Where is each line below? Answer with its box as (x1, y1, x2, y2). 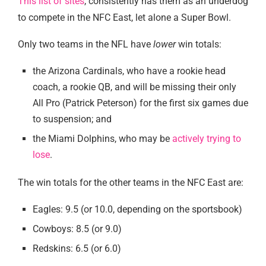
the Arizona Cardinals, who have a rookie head (33, 65, 226, 77)
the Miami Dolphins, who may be (33, 132, 172, 144)
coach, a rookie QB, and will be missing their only (33, 81, 236, 93)
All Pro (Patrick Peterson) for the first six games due (33, 97, 248, 109)
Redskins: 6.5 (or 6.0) (33, 242, 121, 254)
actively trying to (172, 132, 241, 144)
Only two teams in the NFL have (18, 38, 153, 50)
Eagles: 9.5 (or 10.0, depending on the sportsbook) (33, 203, 242, 215)
